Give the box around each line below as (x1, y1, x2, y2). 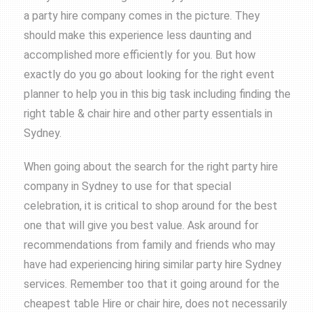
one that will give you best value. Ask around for (24, 219, 259, 233)
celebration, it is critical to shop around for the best (24, 199, 278, 213)
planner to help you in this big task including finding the (24, 87, 291, 101)
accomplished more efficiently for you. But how (24, 48, 256, 62)
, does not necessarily (180, 297, 288, 311)
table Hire (73, 297, 122, 311)
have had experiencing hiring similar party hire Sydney (24, 258, 282, 272)
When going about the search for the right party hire (24, 160, 279, 174)
